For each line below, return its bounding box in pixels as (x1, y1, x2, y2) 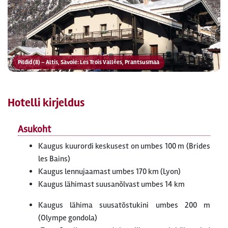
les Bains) (38, 154, 70, 164)
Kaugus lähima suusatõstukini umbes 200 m (38, 200, 210, 211)
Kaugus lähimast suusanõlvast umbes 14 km (38, 179, 185, 190)
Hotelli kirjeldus (8, 96, 84, 110)
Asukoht (18, 123, 51, 136)
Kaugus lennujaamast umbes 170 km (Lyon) (38, 166, 181, 177)
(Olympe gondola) (38, 213, 97, 223)
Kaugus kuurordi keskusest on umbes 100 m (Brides (38, 141, 210, 152)
